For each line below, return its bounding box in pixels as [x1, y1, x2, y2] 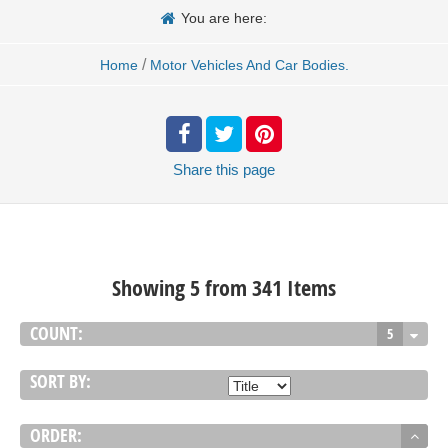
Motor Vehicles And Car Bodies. [149, 57, 349, 73]
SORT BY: [30, 369, 91, 394]
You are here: [181, 10, 267, 26]
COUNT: [30, 321, 83, 346]
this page [216, 161, 275, 178]
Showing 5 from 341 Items [112, 273, 336, 303]
